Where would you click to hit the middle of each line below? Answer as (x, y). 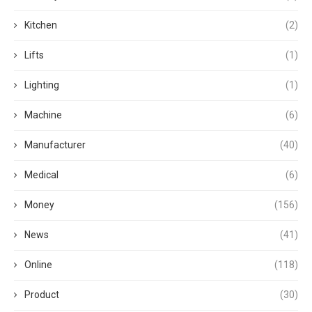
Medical (41, 174)
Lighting (42, 85)
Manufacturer (55, 145)
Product (42, 294)
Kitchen (41, 25)
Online (38, 264)
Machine (43, 115)
